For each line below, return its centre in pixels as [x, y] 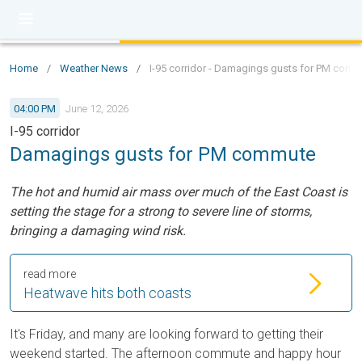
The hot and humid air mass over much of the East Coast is [179, 192]
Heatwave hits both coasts [107, 293]
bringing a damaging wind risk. [98, 231]
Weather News [94, 68]
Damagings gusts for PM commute [163, 154]
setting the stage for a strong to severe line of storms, [161, 211]
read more [50, 274]
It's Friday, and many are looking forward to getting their [166, 334]
